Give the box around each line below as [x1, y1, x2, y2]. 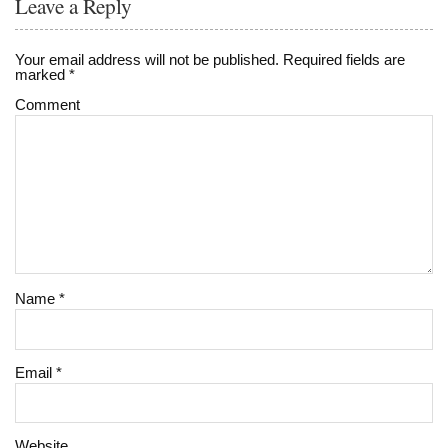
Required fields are [279, 50, 406, 68]
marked [15, 65, 70, 83]
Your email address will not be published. [15, 50, 280, 68]
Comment [15, 95, 81, 113]
